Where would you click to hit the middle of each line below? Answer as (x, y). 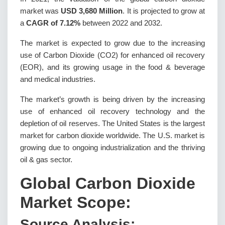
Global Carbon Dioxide (108, 183)
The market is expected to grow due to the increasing (113, 43)
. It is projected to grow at (164, 11)
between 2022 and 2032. (121, 23)
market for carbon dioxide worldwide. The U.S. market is (113, 135)
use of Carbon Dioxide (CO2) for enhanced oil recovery (113, 55)
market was (41, 11)
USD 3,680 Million (92, 11)
